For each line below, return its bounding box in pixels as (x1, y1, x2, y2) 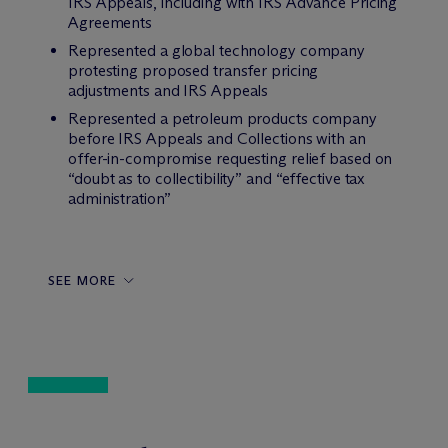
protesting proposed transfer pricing (68, 61, 319, 80)
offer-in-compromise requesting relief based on (68, 149, 393, 168)
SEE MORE (48, 273, 117, 288)
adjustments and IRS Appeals (68, 81, 269, 100)
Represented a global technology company (68, 41, 366, 60)
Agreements (68, 13, 152, 32)
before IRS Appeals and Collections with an (68, 129, 366, 148)
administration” (68, 189, 171, 208)
